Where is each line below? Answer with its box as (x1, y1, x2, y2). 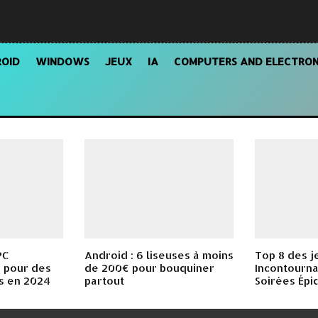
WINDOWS (35, 55, 89, 68)
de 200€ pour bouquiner (84, 261, 214, 275)
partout (84, 274, 124, 288)
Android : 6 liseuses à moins (84, 248, 234, 263)
